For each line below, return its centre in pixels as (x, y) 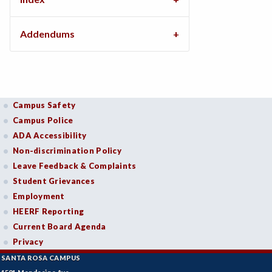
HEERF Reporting (49, 211)
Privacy (28, 242)
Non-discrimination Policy (67, 151)
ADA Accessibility (50, 135)
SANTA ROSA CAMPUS (41, 258)
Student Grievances (54, 181)
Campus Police (43, 120)
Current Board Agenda (59, 226)
